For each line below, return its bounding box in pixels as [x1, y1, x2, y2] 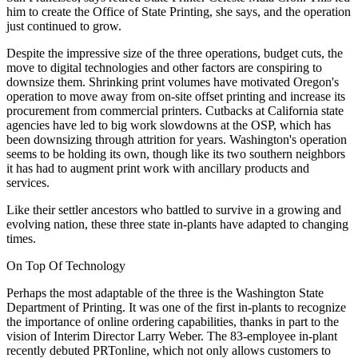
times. [6, 232, 36, 246]
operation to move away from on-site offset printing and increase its [6, 89, 345, 104]
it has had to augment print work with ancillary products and [6, 161, 309, 176]
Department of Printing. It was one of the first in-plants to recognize [6, 300, 346, 315]
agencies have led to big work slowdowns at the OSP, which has [6, 118, 331, 133]
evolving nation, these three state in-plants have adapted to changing [6, 217, 348, 232]
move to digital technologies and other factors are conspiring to [6, 61, 322, 75]
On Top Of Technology [6, 259, 125, 273]
